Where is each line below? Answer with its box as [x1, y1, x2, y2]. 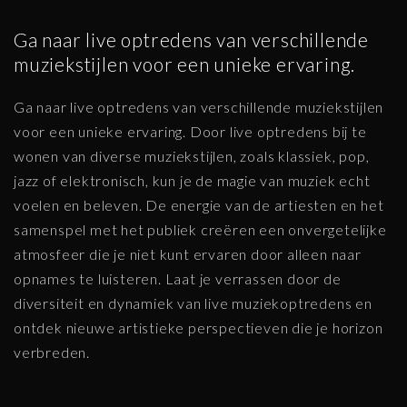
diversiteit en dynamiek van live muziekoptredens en [14, 294, 372, 313]
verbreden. [14, 343, 91, 362]
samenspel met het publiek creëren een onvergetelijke [14, 221, 387, 239]
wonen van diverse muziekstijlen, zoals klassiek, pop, [14, 147, 370, 165]
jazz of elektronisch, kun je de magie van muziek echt [14, 172, 371, 190]
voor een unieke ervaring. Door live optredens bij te [14, 123, 367, 141]
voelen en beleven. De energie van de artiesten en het [14, 196, 384, 214]
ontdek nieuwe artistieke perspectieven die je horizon [14, 319, 383, 337]
